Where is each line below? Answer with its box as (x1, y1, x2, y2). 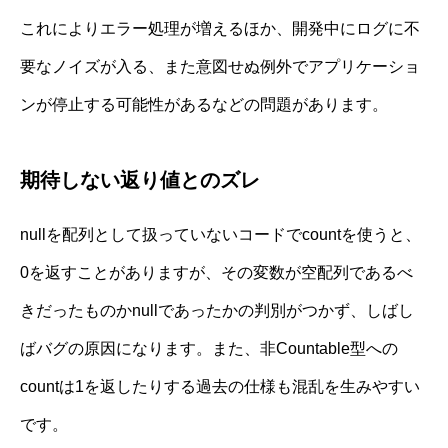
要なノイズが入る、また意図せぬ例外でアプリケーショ (20, 58, 420, 76)
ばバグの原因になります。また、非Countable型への (20, 340, 398, 358)
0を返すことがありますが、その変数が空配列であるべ (20, 264, 413, 282)
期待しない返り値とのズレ (20, 169, 260, 192)
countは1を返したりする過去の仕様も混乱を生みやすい (20, 378, 420, 396)
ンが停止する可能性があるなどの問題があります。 (20, 96, 388, 114)
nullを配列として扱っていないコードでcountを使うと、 (20, 226, 421, 244)
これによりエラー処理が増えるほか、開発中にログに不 (20, 20, 420, 38)
